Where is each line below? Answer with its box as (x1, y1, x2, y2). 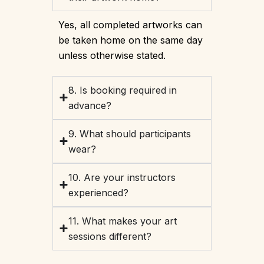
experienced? (68, 186, 128, 199)
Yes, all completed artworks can (58, 18, 202, 31)
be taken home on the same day (58, 34, 203, 46)
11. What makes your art (68, 214, 177, 227)
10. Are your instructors (68, 171, 176, 183)
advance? (68, 99, 111, 111)
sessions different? (68, 230, 151, 242)
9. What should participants (68, 127, 191, 140)
